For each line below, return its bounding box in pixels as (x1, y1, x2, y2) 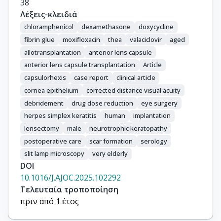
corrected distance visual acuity (86, 85, 181, 95)
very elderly (92, 149, 128, 158)
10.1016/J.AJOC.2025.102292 (20, 172, 121, 183)
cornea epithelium (24, 85, 78, 95)
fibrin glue (24, 35, 55, 44)
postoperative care (24, 136, 81, 146)
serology (141, 136, 167, 146)
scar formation (89, 136, 133, 146)
